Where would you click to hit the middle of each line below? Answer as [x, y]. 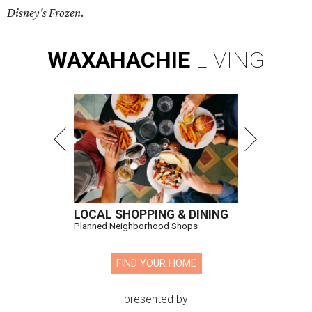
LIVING [230, 60]
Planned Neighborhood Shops [136, 226]
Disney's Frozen [44, 13]
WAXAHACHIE [119, 60]
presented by [156, 299]
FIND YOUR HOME [156, 264]
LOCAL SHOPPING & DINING [151, 215]
